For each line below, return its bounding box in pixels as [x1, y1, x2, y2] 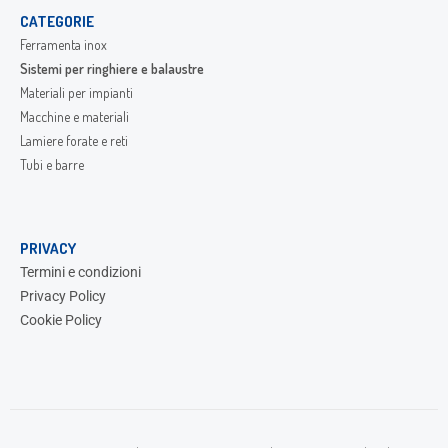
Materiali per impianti [20, 84, 133, 102]
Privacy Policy [20, 288, 106, 305]
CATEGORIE [20, 12, 94, 32]
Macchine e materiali [20, 108, 129, 126]
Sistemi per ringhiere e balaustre [20, 60, 204, 78]
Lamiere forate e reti [20, 132, 128, 150]
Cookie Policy [20, 312, 102, 329]
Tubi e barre [20, 156, 84, 174]
